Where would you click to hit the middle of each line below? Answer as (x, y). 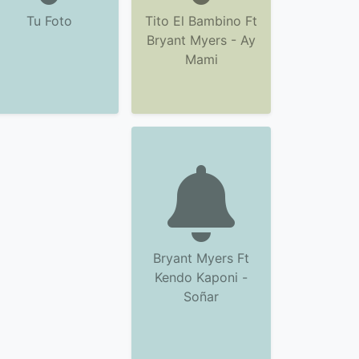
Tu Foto (49, 21)
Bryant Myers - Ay (201, 40)
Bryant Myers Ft (201, 258)
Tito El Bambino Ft (201, 21)
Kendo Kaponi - (201, 277)
